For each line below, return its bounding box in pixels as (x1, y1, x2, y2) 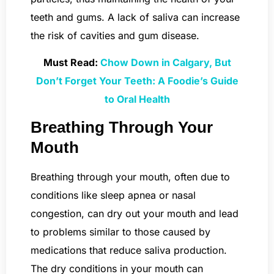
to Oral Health (104, 93, 170, 106)
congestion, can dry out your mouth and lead (31, 207, 239, 220)
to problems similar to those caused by (31, 225, 210, 238)
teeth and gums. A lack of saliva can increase (31, 11, 240, 24)
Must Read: (43, 56, 100, 69)
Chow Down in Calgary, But (100, 56, 231, 69)
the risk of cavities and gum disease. (31, 29, 199, 42)
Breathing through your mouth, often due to (31, 170, 230, 183)
